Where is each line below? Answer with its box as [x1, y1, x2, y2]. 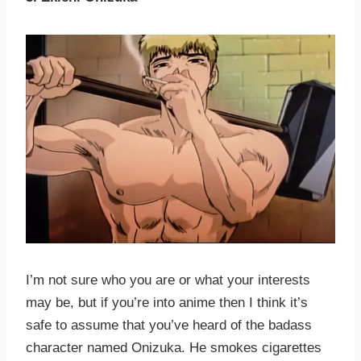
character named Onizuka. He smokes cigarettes [26, 340, 322, 356]
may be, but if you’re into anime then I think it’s [26, 295, 308, 311]
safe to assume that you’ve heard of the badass [26, 317, 312, 334]
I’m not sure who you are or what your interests [26, 272, 310, 288]
